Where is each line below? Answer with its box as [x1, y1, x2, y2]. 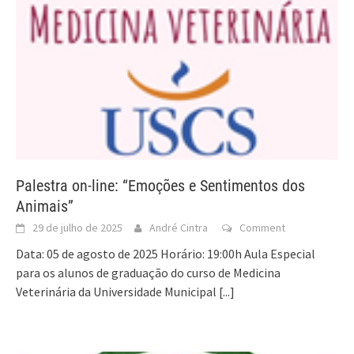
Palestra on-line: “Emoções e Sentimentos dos [16, 175, 305, 195]
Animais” [16, 196, 73, 216]
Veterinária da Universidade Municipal [16, 283, 219, 299]
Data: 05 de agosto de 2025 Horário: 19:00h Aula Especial [16, 245, 315, 262]
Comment [239, 220, 285, 235]
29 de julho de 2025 [32, 220, 122, 235]
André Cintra [149, 220, 208, 235]
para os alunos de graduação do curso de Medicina [16, 264, 281, 281]
